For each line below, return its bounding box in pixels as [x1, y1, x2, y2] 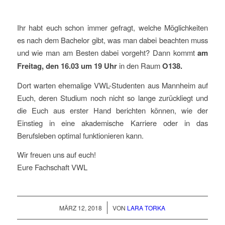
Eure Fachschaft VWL [17, 161, 87, 172]
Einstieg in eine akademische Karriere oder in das [17, 118, 208, 129]
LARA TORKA [127, 203, 166, 212]
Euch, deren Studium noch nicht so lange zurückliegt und [17, 92, 208, 103]
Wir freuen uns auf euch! [17, 149, 96, 160]
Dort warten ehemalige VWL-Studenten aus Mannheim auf [17, 80, 208, 91]
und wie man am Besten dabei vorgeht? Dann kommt [17, 47, 198, 58]
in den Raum [117, 60, 160, 71]
